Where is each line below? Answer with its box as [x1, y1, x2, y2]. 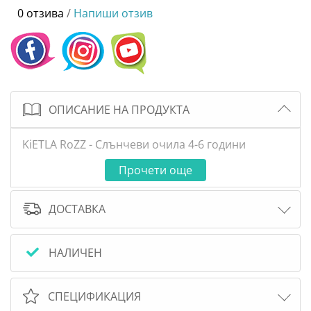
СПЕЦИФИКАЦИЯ [48, 289, 141, 305]
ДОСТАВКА [49, 201, 106, 217]
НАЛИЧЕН [49, 245, 102, 261]
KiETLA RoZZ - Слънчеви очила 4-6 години [22, 137, 246, 153]
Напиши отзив [74, 6, 153, 22]
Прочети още [119, 162, 192, 178]
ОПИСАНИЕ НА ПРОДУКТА [49, 102, 190, 118]
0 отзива [17, 6, 64, 22]
